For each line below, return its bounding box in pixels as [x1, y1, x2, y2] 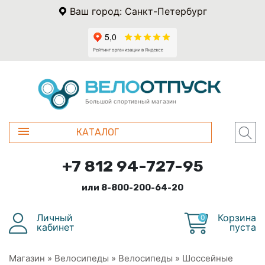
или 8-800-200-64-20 [82, 182, 183, 193]
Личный [37, 211, 73, 224]
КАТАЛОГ [76, 126, 119, 138]
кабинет [37, 221, 75, 233]
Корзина [218, 211, 256, 224]
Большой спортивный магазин [85, 97, 176, 105]
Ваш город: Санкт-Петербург [69, 5, 207, 17]
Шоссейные [182, 252, 233, 264]
